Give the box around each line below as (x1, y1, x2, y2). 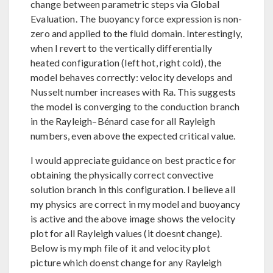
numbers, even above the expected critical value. (30, 129, 236, 141)
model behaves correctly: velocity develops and (30, 71, 233, 83)
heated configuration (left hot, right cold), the (30, 56, 222, 68)
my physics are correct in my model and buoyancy (30, 197, 241, 210)
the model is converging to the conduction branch (30, 100, 240, 112)
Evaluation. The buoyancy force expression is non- (30, 12, 243, 24)
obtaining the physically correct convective (30, 168, 214, 180)
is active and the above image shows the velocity (30, 212, 236, 224)
